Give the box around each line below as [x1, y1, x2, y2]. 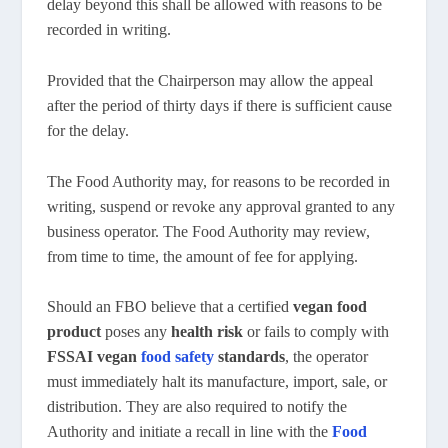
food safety [141, 348, 215, 366]
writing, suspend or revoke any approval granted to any [47, 197, 396, 215]
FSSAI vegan [47, 348, 142, 366]
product [47, 323, 102, 341]
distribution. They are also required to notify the [47, 398, 348, 416]
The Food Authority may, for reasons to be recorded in [47, 172, 391, 190]
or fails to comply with [243, 323, 390, 341]
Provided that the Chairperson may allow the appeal [47, 71, 374, 89]
